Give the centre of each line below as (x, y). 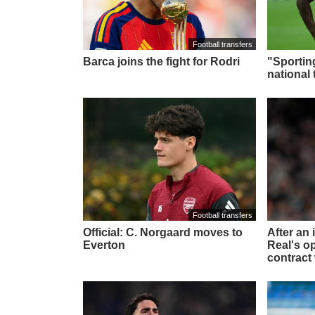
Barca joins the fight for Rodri (161, 61)
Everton (104, 245)
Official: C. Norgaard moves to (163, 232)
